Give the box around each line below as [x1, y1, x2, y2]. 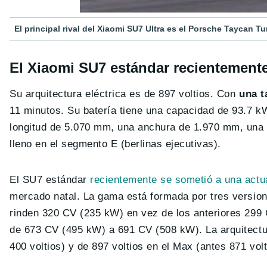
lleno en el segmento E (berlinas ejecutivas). [10, 138, 221, 150]
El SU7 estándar [10, 173, 91, 185]
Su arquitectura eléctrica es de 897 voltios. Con [10, 88, 236, 100]
